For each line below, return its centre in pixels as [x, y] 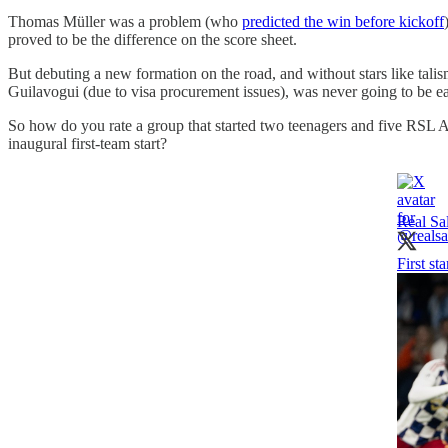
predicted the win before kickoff [343, 21]
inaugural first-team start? [87, 143]
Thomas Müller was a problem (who [125, 21]
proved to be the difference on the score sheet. [152, 39]
